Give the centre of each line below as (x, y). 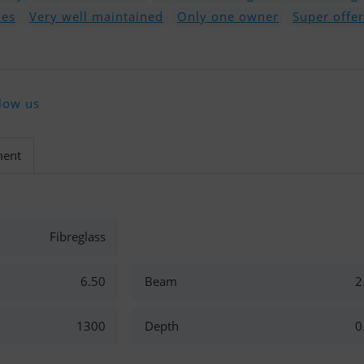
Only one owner (228, 16)
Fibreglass (77, 236)
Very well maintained (96, 16)
